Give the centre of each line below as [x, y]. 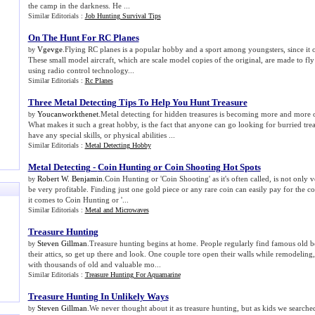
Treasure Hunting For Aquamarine [133, 275]
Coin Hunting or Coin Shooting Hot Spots [179, 167]
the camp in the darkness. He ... [79, 6]
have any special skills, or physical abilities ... [101, 135]
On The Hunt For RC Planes [83, 38]
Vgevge [50, 49]
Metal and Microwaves [117, 210]
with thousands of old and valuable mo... [94, 264]
